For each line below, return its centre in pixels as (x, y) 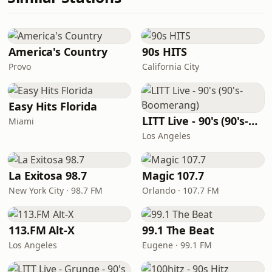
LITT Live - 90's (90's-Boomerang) (253, 121)
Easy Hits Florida (53, 106)
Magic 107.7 (173, 175)
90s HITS (165, 52)
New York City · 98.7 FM (56, 190)
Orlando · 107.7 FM (181, 190)
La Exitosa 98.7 (48, 175)
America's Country (58, 52)
